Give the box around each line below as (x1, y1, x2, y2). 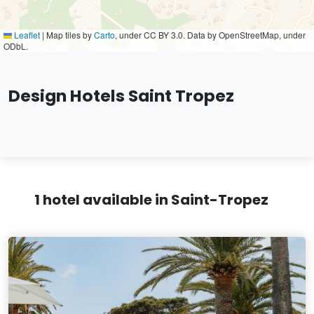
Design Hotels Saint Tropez (8, 84, 234, 107)
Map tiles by (44, 29, 94, 41)
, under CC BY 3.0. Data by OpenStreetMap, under (115, 29, 306, 41)
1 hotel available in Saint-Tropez (34, 190, 268, 210)
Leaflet (12, 29, 40, 41)
